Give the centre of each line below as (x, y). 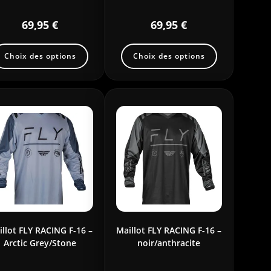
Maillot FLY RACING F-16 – (169, 230)
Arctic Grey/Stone (40, 243)
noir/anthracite (169, 243)
